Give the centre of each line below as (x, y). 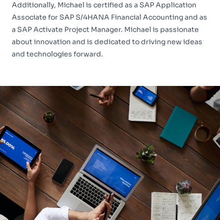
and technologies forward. (57, 54)
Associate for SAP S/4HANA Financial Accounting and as (110, 17)
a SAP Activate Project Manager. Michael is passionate (105, 29)
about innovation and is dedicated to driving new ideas (107, 42)
